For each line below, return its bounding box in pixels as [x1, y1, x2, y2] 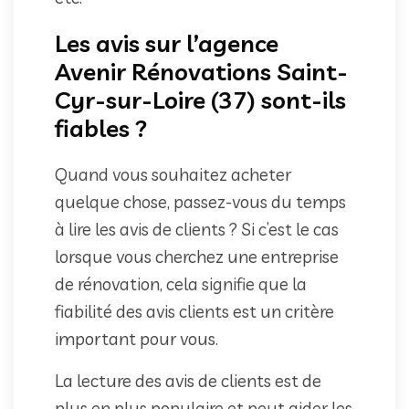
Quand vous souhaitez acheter [55, 163, 291, 185]
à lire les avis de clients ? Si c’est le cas [55, 217, 339, 240]
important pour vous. [55, 327, 218, 350]
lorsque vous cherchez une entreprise [55, 245, 339, 267]
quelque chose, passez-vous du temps [55, 190, 346, 213]
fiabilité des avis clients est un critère [55, 299, 334, 322]
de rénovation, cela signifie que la [55, 272, 307, 295]
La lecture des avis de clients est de [55, 369, 321, 392]
